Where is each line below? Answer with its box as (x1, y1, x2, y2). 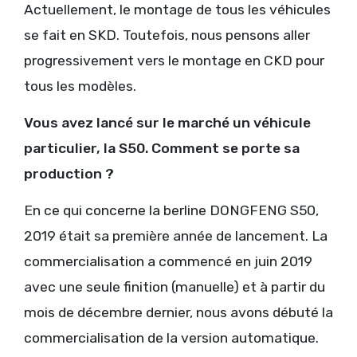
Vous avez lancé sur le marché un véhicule (24, 114, 311, 131)
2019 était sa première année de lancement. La (24, 227, 328, 244)
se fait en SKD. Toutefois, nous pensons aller (24, 26, 310, 43)
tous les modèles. (24, 77, 136, 94)
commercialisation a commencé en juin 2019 (24, 253, 312, 269)
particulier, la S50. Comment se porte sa (24, 139, 300, 156)
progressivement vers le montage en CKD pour (24, 52, 324, 69)
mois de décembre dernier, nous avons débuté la (24, 304, 333, 320)
